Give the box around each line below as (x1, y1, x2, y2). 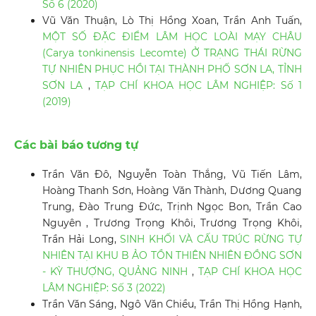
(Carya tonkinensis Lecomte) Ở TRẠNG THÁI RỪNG (42, 47, 303, 60)
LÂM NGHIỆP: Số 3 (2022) (42, 281, 166, 295)
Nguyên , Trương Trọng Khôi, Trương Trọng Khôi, (42, 217, 303, 230)
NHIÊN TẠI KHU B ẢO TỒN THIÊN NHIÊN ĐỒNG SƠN (42, 249, 303, 262)
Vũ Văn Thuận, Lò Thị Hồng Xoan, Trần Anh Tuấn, (42, 14, 303, 28)
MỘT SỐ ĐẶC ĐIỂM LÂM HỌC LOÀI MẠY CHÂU (42, 30, 303, 44)
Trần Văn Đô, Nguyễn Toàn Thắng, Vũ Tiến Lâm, (42, 168, 303, 181)
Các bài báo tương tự (13, 138, 138, 152)
